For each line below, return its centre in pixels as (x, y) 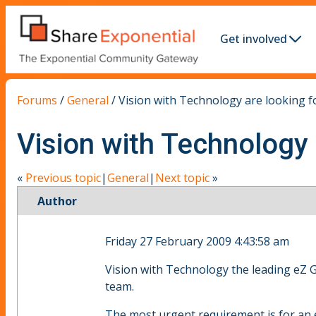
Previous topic (63, 178)
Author (57, 201)
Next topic (182, 178)
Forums (37, 100)
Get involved (254, 39)
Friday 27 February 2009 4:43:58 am (197, 242)
